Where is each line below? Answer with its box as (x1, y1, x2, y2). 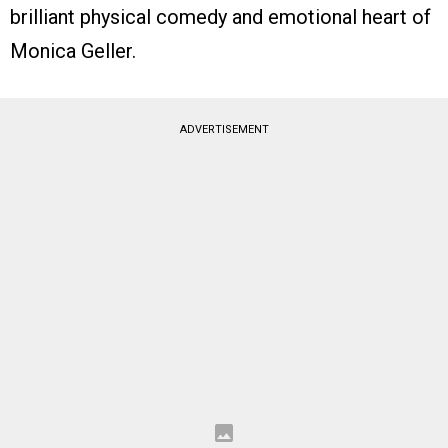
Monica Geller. (10, 39, 136, 64)
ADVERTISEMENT (179, 123, 269, 137)
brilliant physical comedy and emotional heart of (10, 5, 431, 30)
